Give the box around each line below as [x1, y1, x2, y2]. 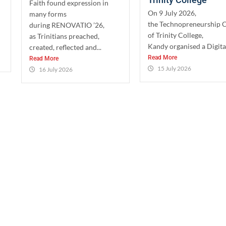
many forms [29, 10, 67, 18]
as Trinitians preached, [29, 32, 99, 40]
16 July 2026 [38, 66, 73, 73]
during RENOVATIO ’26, [29, 21, 104, 29]
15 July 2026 [157, 65, 192, 72]
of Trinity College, [148, 31, 204, 39]
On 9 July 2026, [148, 9, 197, 17]
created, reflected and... [29, 43, 101, 51]
